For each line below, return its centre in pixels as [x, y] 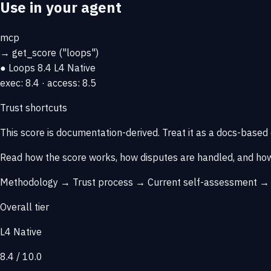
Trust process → [110, 182]
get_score [34, 53]
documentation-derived [107, 133]
